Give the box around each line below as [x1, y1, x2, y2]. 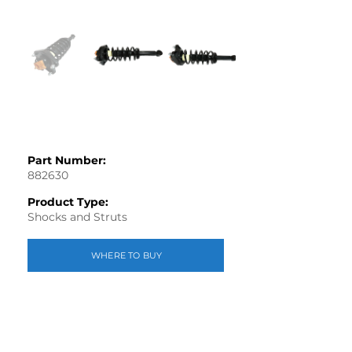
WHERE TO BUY [90, 250, 163, 261]
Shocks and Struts [27, 210, 127, 224]
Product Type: [27, 195, 108, 209]
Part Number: [27, 153, 106, 167]
